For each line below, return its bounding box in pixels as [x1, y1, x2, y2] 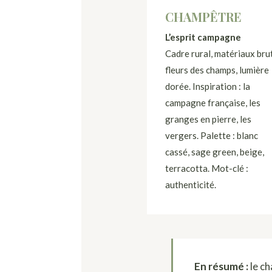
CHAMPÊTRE [165, 8, 242, 25]
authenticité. [165, 179, 216, 190]
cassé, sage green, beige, [165, 146, 264, 157]
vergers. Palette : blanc [165, 130, 258, 141]
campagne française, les [165, 97, 260, 108]
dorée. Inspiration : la [165, 81, 250, 92]
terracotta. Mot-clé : [165, 163, 248, 174]
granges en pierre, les [165, 114, 251, 124]
